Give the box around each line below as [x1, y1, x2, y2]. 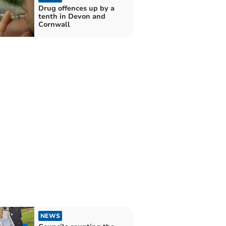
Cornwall [38, 20, 70, 30]
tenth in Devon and [38, 12, 105, 22]
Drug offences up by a [38, 4, 115, 14]
